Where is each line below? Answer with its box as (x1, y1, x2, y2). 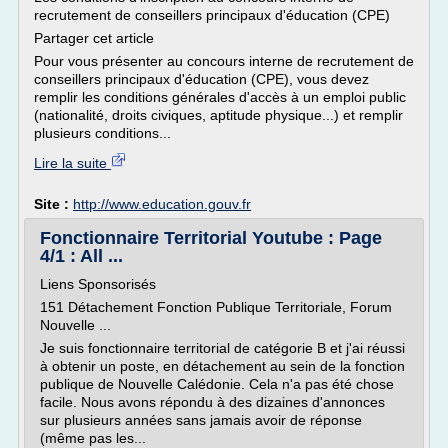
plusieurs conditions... (34, 125, 171, 141)
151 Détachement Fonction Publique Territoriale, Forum (40, 299, 392, 315)
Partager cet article (34, 30, 154, 46)
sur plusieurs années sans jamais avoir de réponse (40, 412, 362, 428)
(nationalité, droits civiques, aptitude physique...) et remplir (34, 107, 403, 123)
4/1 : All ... (40, 246, 123, 266)
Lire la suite (34, 155, 111, 171)
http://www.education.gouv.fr (73, 196, 251, 212)
